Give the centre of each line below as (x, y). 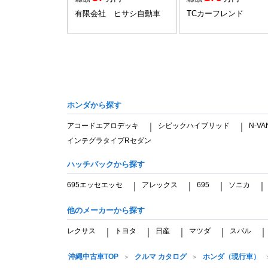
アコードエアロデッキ (103, 125)
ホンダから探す (94, 105)
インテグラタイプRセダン (109, 140)
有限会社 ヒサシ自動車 (117, 13)
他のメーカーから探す (106, 210)
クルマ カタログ (161, 256)
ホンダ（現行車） (232, 256)
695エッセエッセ (95, 185)
